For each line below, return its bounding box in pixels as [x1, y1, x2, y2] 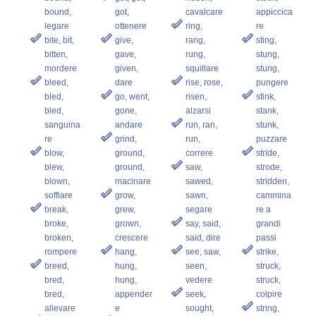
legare [44, 20, 69, 31]
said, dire [185, 232, 221, 243]
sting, [255, 35, 276, 45]
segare [185, 204, 212, 214]
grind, [114, 133, 137, 144]
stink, [255, 91, 276, 102]
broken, [44, 232, 73, 243]
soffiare [44, 190, 73, 200]
